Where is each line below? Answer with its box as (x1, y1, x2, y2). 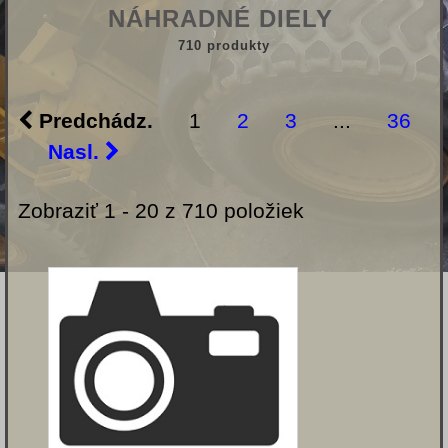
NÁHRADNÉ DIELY (107, 5, 341, 33)
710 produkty (178, 38, 270, 54)
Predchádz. (39, 109, 153, 133)
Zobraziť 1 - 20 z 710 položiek (18, 199, 304, 223)
